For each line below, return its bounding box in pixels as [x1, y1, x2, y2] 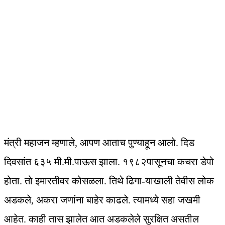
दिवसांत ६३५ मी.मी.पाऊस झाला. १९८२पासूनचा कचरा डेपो [4, 156, 214, 168]
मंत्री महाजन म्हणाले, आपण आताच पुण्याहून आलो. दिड [4, 137, 194, 149]
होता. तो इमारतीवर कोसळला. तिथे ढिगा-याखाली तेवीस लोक [4, 175, 214, 187]
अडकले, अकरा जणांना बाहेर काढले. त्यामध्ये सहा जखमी [4, 194, 200, 206]
